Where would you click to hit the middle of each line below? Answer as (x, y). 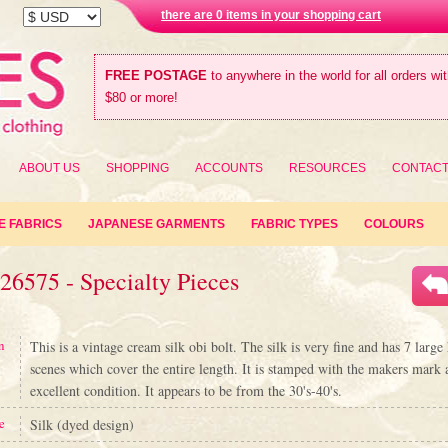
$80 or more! (141, 97)
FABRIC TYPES (294, 224)
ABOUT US (49, 168)
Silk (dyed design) (82, 424)
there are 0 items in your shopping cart (271, 15)
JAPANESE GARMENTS (156, 224)
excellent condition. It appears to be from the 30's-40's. (186, 390)
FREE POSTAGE (156, 75)
